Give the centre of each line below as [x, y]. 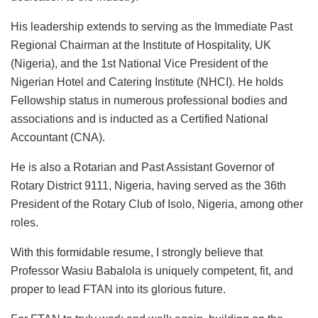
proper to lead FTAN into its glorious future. [118, 289]
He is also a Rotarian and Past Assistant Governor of [142, 167]
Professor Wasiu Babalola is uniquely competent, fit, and [152, 270]
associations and [55, 119]
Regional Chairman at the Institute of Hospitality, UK [141, 45]
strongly [182, 252]
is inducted [126, 119]
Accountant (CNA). [58, 137]
